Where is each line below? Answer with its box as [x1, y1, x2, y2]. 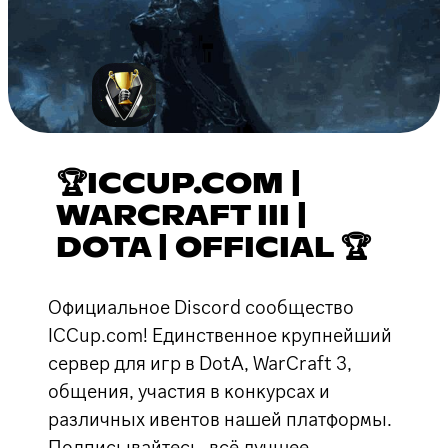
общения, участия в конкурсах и [48, 377, 330, 404]
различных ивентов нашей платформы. [48, 405, 392, 432]
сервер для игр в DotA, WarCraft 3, [48, 349, 352, 376]
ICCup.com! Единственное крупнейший [48, 321, 392, 348]
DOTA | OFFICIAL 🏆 [56, 234, 371, 263]
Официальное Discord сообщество [48, 293, 354, 320]
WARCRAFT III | [56, 202, 307, 231]
